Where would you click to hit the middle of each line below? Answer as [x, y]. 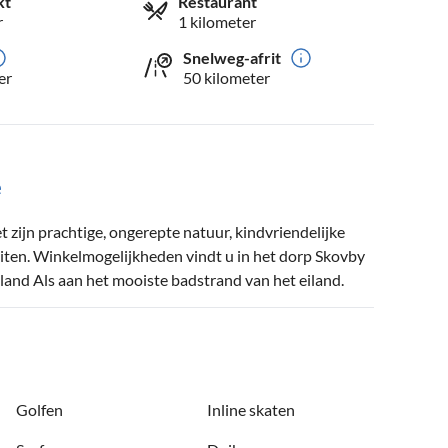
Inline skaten [251, 410]
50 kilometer [227, 78]
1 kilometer [217, 22]
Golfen [39, 410]
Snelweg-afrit [232, 58]
